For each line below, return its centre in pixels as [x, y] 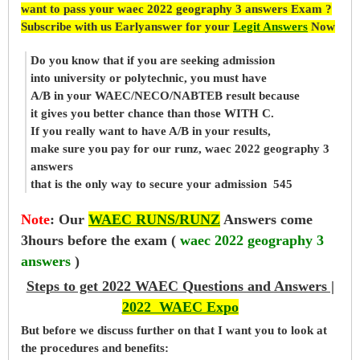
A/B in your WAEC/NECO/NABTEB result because [165, 95]
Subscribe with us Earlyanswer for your [127, 27]
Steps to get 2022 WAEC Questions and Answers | [180, 286]
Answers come [266, 219]
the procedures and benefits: [96, 348]
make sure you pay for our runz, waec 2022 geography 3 [180, 148]
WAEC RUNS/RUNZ [154, 219]
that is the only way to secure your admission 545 [162, 184]
